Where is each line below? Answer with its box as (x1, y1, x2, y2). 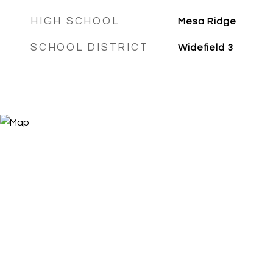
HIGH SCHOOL (30, 16, 119, 27)
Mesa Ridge (177, 16, 236, 26)
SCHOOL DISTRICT (30, 42, 149, 53)
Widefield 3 (177, 43, 233, 52)
